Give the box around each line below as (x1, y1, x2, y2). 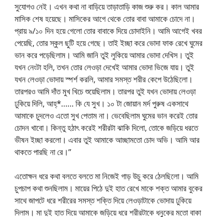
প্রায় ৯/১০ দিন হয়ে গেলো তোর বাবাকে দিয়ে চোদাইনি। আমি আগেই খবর (15, 25, 202, 36)
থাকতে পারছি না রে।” (15, 146, 71, 157)
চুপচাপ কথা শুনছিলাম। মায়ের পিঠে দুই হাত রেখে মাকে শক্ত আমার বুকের (15, 183, 202, 194)
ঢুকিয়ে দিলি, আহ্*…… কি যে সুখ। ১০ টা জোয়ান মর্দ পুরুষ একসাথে (15, 97, 188, 109)
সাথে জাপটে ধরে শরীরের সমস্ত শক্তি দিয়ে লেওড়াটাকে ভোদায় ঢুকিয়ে (15, 195, 191, 206)
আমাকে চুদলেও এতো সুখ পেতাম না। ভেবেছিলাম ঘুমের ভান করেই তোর (15, 109, 198, 121)
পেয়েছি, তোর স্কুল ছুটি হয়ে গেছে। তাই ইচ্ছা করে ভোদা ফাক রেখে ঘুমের (15, 37, 202, 48)
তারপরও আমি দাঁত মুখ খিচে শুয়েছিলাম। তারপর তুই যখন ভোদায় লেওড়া (15, 85, 196, 97)
